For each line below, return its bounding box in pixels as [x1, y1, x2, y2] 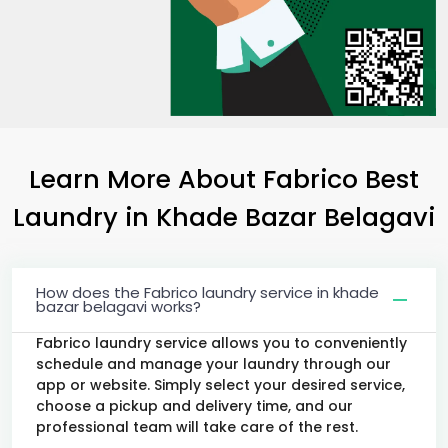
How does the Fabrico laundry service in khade [36, 281, 379, 303]
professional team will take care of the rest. [36, 416, 358, 437]
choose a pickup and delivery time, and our [36, 395, 353, 416]
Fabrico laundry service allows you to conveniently [36, 332, 407, 353]
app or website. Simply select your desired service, [36, 374, 405, 395]
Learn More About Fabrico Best [29, 160, 419, 197]
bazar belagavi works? [36, 295, 201, 317]
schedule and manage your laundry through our [36, 353, 391, 374]
